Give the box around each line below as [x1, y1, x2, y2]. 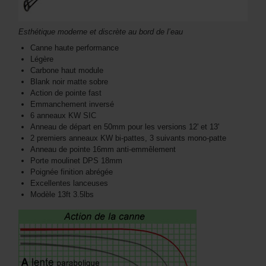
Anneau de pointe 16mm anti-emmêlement [30, 144, 176, 154]
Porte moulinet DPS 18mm [30, 156, 122, 165]
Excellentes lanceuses [30, 178, 108, 188]
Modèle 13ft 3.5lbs [30, 189, 94, 199]
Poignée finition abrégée [30, 167, 113, 176]
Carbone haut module [30, 65, 103, 75]
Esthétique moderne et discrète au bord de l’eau [18, 27, 183, 36]
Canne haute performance [30, 43, 119, 52]
